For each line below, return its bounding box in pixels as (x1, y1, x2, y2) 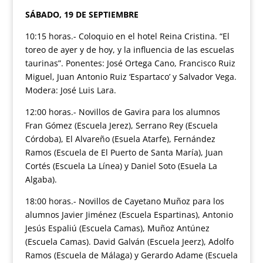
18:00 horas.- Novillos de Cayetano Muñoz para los (25, 195, 224, 207)
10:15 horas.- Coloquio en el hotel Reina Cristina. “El (25, 31, 230, 42)
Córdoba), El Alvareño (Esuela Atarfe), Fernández (25, 133, 215, 144)
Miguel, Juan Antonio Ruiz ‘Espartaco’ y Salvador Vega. (25, 71, 237, 82)
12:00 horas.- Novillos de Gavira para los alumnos (25, 106, 220, 117)
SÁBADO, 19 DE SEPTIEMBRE (25, 9, 139, 20)
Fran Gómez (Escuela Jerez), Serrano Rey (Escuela (25, 120, 218, 131)
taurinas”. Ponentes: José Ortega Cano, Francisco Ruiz (25, 58, 235, 69)
